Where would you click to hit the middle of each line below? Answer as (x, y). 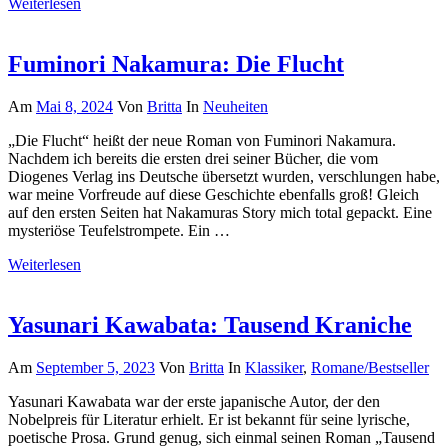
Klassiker (274, 368)
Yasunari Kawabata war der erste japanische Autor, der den (194, 402)
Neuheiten (235, 107)
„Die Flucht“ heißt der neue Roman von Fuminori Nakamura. (202, 141)
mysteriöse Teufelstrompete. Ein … (119, 231)
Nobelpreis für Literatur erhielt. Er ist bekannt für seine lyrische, (209, 420)
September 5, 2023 (95, 368)
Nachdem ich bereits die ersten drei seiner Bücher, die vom (193, 159)
